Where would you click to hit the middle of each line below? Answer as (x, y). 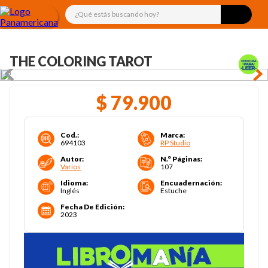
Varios (71, 167)
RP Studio (175, 143)
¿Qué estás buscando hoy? (118, 9)
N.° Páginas (180, 159)
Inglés (70, 191)
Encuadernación (190, 183)
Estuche (173, 191)
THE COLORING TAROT (81, 61)
